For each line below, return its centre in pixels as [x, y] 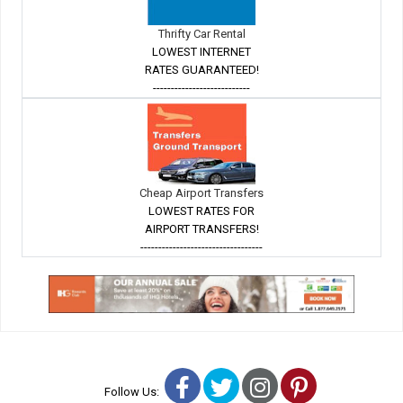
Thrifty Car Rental [201, 34]
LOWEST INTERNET [201, 52]
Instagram [319, 387]
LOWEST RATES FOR [201, 211]
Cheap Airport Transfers [201, 193]
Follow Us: [134, 392]
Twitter [266, 387]
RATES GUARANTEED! [201, 70]
